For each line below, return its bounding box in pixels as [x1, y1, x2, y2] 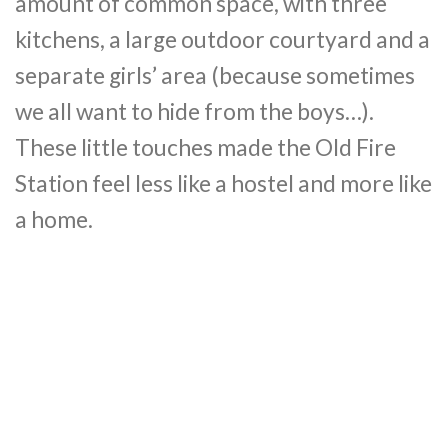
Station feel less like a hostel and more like [15, 170, 432, 198]
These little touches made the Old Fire [15, 134, 396, 162]
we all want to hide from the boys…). [15, 98, 374, 126]
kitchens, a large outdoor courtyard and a [15, 26, 430, 54]
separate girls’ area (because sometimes [15, 62, 415, 90]
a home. [15, 206, 93, 234]
